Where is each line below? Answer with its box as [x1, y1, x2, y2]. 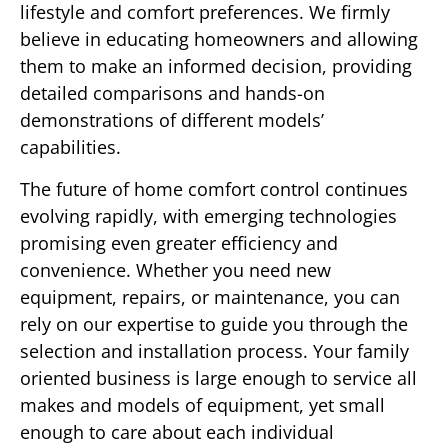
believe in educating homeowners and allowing [20, 27, 418, 52]
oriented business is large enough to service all [20, 365, 417, 390]
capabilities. [20, 135, 121, 160]
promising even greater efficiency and [20, 230, 338, 255]
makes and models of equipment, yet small [20, 392, 385, 417]
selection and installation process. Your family [20, 338, 409, 363]
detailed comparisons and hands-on [20, 81, 325, 106]
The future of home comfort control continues [20, 176, 408, 201]
